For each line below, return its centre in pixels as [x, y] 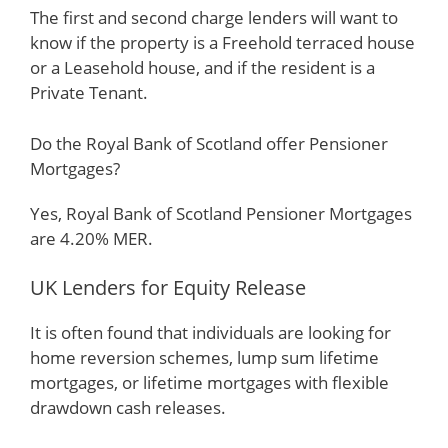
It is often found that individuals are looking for [210, 332]
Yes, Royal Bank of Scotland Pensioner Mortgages [221, 213]
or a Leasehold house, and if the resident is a [202, 67]
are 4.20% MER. [91, 238]
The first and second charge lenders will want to [214, 17]
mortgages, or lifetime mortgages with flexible [209, 382]
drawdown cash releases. [128, 407]
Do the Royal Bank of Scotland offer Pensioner [209, 143]
